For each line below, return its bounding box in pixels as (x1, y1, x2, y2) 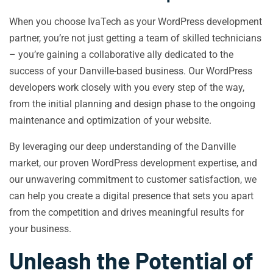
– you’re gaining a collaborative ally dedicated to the (9, 49, 233, 60)
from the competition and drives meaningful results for (9, 207, 244, 218)
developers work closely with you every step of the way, (9, 82, 244, 93)
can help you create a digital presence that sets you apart (9, 190, 253, 202)
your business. (9, 223, 71, 235)
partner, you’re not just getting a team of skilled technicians (9, 32, 261, 44)
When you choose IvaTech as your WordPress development (9, 16, 262, 27)
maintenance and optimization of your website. (9, 115, 211, 126)
